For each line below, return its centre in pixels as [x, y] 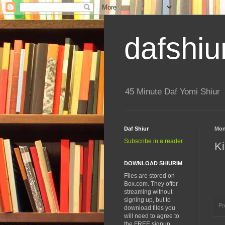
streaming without [148, 192]
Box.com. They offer [151, 184]
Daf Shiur [136, 129]
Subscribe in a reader [153, 141]
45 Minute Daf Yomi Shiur [173, 92]
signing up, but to [147, 200]
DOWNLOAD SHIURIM [153, 163]
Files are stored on [149, 176]
